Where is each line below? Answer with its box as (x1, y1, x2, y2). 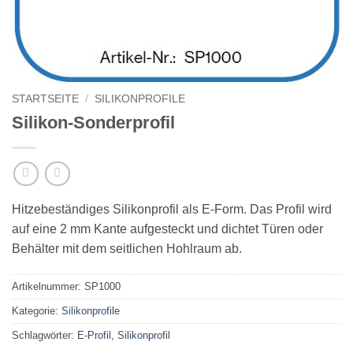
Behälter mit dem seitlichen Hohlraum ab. (12, 241, 242, 255)
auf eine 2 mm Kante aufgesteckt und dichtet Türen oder (12, 221, 323, 236)
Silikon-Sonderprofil (12, 112, 175, 132)
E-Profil (77, 329, 111, 342)
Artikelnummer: (12, 281, 84, 293)
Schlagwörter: (12, 329, 77, 342)
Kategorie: (12, 305, 61, 318)
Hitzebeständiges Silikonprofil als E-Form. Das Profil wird (12, 202, 332, 216)
